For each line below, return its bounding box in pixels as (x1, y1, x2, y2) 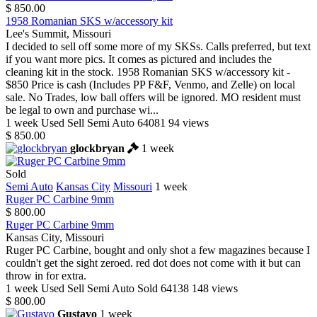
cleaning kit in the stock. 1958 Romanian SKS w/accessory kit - (6, 66, 290, 79)
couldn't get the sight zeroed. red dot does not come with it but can (6, 257, 301, 270)
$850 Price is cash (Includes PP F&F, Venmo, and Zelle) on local (6, 79, 295, 91)
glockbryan (70, 142, 125, 155)
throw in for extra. (6, 270, 86, 282)
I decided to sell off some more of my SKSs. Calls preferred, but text (6, 40, 311, 53)
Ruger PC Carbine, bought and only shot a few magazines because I (6, 244, 310, 257)
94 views (168, 117, 209, 129)
